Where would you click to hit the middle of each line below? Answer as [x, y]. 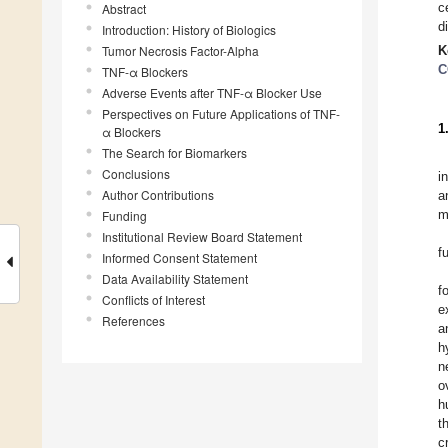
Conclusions [136, 174]
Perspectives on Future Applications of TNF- [221, 114]
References [133, 321]
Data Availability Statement [175, 279]
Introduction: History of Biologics [189, 30]
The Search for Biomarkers [174, 153]
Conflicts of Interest [153, 300]
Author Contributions [158, 195]
